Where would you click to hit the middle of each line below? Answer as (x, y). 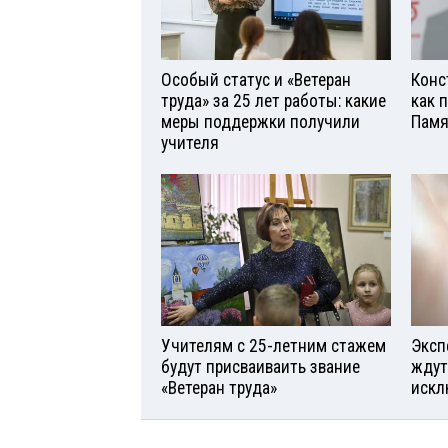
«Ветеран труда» (219, 388)
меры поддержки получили (260, 121)
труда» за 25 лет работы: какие (273, 100)
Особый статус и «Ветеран (256, 79)
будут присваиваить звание (260, 367)
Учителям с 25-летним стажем (273, 346)
